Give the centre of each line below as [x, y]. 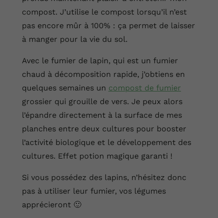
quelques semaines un [65, 88]
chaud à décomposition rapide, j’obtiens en [103, 74]
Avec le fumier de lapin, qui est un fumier [100, 61]
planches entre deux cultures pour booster [104, 129]
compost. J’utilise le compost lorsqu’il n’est [104, 12]
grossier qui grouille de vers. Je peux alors [102, 102]
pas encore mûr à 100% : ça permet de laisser [108, 26]
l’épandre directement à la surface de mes [102, 115]
